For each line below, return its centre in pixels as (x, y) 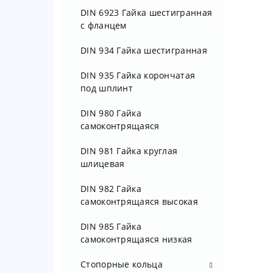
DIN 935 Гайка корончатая (138, 75)
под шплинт (107, 88)
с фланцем (104, 25)
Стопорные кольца (122, 264)
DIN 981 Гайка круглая (129, 151)
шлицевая (103, 164)
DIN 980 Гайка (111, 113)
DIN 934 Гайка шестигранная (144, 50)
